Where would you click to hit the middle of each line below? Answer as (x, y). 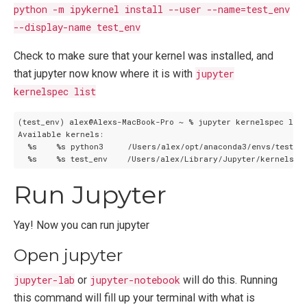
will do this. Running (229, 280)
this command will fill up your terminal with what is (134, 297)
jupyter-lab (44, 280)
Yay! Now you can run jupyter (82, 225)
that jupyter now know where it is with (105, 73)
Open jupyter (68, 255)
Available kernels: (60, 134)
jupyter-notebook (135, 280)
